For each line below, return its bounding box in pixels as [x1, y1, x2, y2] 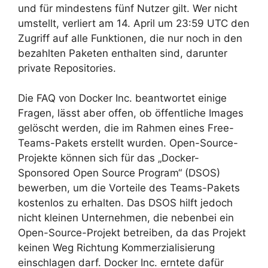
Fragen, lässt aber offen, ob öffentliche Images [18, 107, 243, 119]
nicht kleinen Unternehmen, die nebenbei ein [18, 212, 234, 224]
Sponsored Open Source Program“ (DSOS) [18, 167, 220, 179]
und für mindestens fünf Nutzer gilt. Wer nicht [18, 2, 237, 14]
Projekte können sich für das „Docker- [18, 152, 199, 164]
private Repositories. [18, 62, 116, 74]
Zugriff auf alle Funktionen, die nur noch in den [18, 32, 242, 44]
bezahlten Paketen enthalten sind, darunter [18, 47, 227, 59]
